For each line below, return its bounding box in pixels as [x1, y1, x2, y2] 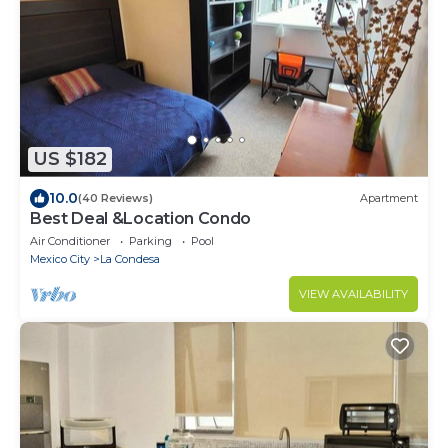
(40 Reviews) [78, 191, 153, 206]
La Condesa [100, 251, 160, 266]
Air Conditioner [30, 233, 110, 248]
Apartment [360, 191, 418, 206]
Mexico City [30, 251, 90, 266]
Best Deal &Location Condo [30, 208, 251, 228]
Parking [129, 233, 172, 248]
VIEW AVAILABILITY [299, 286, 408, 301]
